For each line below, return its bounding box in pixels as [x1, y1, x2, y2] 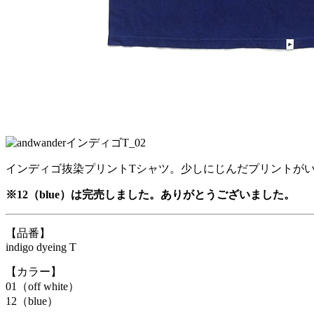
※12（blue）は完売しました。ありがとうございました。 [6, 189, 295, 200]
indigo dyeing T [6, 241, 76, 253]
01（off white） [6, 280, 79, 292]
